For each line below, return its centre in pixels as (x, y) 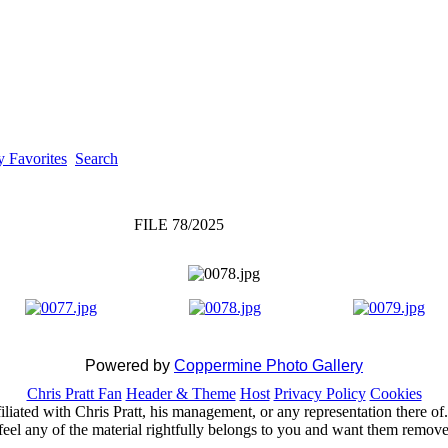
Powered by (129, 365)
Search (96, 158)
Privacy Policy (319, 393)
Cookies (395, 393)
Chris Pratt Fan (74, 393)
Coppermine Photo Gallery (268, 365)
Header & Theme (180, 393)
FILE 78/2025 (178, 224)
